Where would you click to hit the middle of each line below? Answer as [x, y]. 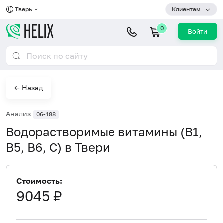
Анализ [19, 114]
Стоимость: [39, 180]
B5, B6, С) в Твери [58, 147]
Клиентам [186, 9]
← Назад [29, 87]
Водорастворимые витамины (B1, [104, 131]
